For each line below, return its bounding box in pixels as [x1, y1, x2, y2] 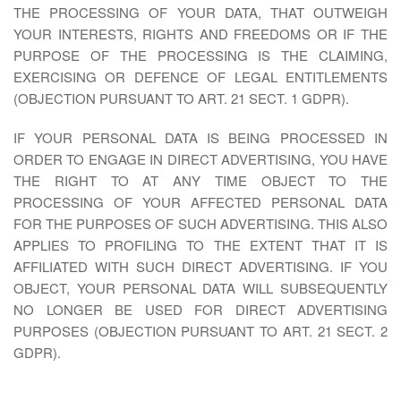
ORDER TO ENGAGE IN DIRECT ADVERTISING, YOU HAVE [13, 149, 388, 168]
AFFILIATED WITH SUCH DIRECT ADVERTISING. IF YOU [13, 257, 388, 276]
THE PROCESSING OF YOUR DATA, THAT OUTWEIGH [13, 3, 388, 21]
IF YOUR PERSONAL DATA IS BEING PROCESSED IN [13, 128, 388, 147]
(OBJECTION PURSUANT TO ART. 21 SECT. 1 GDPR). [13, 89, 349, 107]
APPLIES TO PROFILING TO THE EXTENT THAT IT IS [13, 235, 388, 254]
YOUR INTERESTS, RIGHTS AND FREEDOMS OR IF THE [13, 24, 388, 43]
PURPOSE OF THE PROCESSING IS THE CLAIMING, [13, 46, 388, 64]
